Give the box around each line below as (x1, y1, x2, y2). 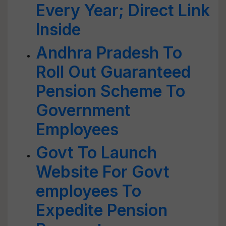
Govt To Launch (36, 143, 157, 162)
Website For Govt (36, 162, 169, 182)
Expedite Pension (36, 200, 167, 220)
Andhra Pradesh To (36, 43, 182, 63)
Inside (36, 20, 81, 39)
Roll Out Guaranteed (36, 62, 191, 82)
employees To (36, 181, 141, 201)
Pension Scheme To (36, 81, 185, 101)
